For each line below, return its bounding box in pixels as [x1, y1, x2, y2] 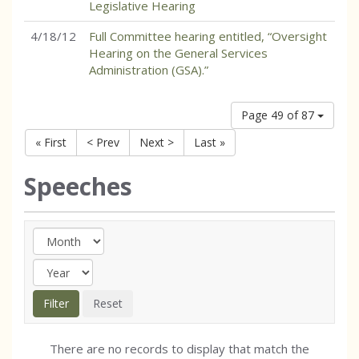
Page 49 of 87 [241, 107, 317, 123]
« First [35, 135, 67, 150]
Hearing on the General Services [89, 45, 268, 61]
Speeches [24, 170, 132, 203]
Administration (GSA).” [89, 62, 208, 78]
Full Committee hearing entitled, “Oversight [89, 28, 327, 44]
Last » [194, 135, 225, 150]
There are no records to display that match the [50, 341, 309, 357]
